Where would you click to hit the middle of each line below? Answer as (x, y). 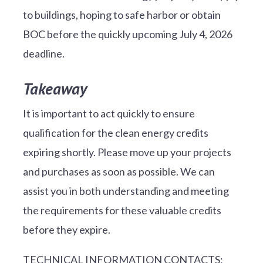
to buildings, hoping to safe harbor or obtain (122, 14)
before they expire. (66, 229)
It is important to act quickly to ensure (109, 113)
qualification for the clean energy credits (115, 132)
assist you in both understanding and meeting (126, 190)
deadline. (43, 53)
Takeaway (57, 88)
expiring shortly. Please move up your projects (127, 152)
